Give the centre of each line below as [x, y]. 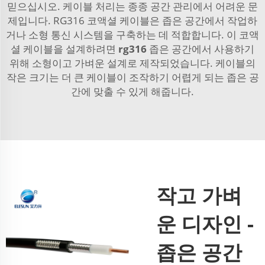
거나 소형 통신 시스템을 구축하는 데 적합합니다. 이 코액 [132, 35]
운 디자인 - [205, 224]
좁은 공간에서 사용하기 [202, 49]
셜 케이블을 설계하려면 [64, 49]
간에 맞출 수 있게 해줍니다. [132, 92]
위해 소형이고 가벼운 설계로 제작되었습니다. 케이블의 [132, 63]
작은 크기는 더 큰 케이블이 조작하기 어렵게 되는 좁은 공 [132, 77]
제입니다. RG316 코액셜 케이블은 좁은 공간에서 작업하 [132, 21]
